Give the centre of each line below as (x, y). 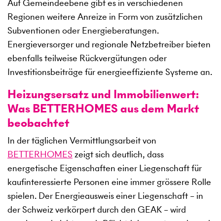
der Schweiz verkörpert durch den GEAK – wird (97, 210)
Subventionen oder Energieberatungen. (83, 31)
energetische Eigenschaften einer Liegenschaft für (105, 168)
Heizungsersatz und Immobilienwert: (103, 94)
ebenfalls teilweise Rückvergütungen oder (87, 58)
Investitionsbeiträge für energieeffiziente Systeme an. (110, 72)
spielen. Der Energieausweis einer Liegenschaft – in (105, 196)
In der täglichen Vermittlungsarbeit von (82, 141)
